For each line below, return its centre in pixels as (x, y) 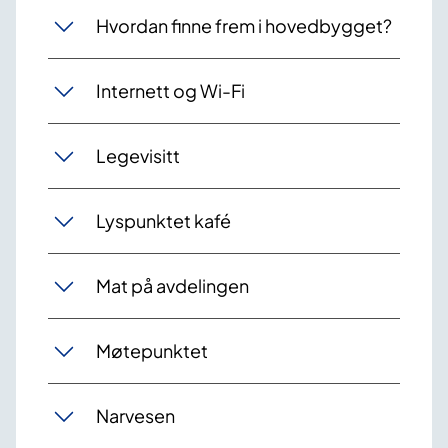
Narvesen (135, 416)
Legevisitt (138, 156)
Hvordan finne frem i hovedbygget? (244, 26)
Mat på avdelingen (172, 286)
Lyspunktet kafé (163, 221)
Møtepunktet (152, 351)
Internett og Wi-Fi (170, 91)
